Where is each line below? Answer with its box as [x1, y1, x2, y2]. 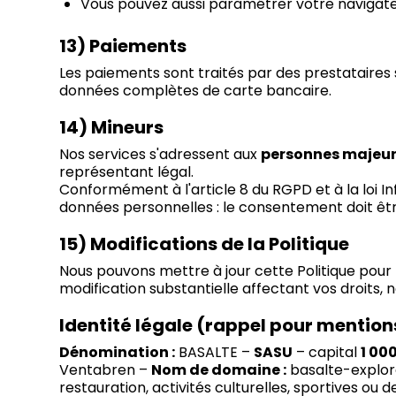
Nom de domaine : [151, 360, 287, 381]
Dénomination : [59, 342, 176, 363]
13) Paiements [59, 34, 187, 59]
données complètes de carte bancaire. [59, 80, 332, 102]
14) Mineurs [59, 115, 164, 141]
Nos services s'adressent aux [59, 144, 262, 165]
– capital [293, 342, 362, 363]
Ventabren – [59, 360, 152, 381]
